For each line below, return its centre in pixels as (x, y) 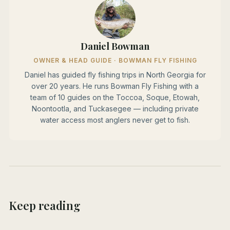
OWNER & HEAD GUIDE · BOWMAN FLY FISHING (115, 61)
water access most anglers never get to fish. (115, 120)
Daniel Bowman (115, 46)
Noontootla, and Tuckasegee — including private (115, 109)
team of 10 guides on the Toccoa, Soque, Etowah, (115, 98)
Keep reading (45, 206)
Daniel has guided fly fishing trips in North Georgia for (115, 75)
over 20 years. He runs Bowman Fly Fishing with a (115, 86)
